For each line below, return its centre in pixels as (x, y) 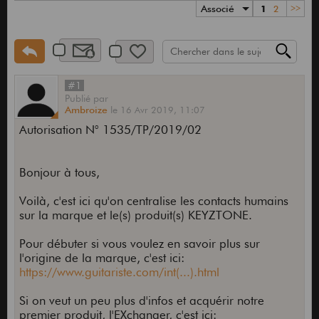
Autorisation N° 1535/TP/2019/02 (110, 130)
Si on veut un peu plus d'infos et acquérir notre (141, 301)
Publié (79, 99)
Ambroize (86, 110)
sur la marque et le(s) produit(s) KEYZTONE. (135, 215)
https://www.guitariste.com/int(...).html (119, 272)
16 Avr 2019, (150, 110)
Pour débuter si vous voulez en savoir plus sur (139, 244)
